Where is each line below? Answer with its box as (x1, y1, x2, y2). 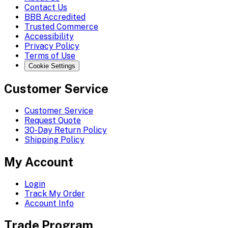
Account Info (24, 198, 74, 208)
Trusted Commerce (24, 21, 98, 32)
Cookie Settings (28, 62, 75, 70)
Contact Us (24, 2, 67, 12)
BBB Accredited (24, 12, 85, 22)
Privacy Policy (24, 41, 79, 51)
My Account (4, 154, 73, 169)
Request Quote (24, 115, 81, 125)
